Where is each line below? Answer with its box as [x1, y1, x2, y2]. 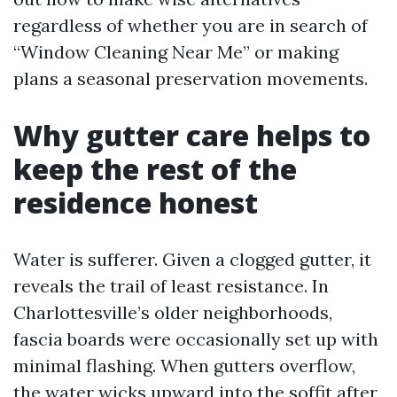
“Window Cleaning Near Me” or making [13, 41, 339, 63]
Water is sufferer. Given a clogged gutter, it [13, 248, 371, 270]
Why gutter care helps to [13, 116, 370, 154]
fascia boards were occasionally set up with [13, 328, 378, 350]
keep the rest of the [13, 150, 297, 188]
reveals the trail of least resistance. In [13, 275, 329, 297]
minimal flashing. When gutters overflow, [13, 354, 355, 377]
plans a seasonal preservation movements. [13, 67, 368, 90]
